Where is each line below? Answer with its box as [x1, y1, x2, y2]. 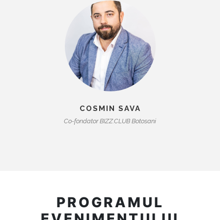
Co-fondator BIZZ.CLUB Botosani [64, 117, 156, 125]
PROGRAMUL [56, 193, 164, 211]
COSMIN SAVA [79, 104, 141, 113]
